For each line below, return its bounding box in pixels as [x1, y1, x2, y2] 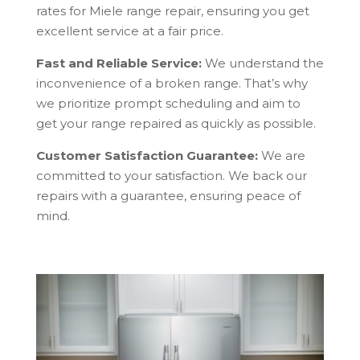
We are [257, 148, 305, 164]
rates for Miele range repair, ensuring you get [35, 3, 309, 19]
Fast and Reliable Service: [35, 55, 202, 72]
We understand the [201, 55, 324, 72]
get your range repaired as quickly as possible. [35, 116, 316, 132]
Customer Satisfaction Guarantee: [35, 148, 258, 164]
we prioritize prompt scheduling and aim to [35, 96, 301, 112]
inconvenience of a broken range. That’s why [35, 76, 308, 92]
